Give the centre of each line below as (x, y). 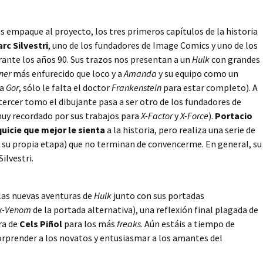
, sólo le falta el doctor (65, 88)
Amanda (140, 74)
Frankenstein (136, 88)
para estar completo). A (210, 88)
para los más (90, 224)
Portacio (234, 116)
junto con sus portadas (158, 196)
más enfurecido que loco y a (68, 74)
